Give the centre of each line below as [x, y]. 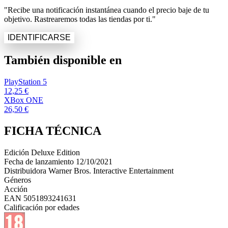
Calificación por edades [42, 207]
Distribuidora [25, 170]
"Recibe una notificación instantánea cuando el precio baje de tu [107, 10]
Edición [17, 152]
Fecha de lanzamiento [39, 161]
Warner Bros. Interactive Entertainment [111, 170]
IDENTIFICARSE [39, 38]
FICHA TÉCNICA [53, 131]
